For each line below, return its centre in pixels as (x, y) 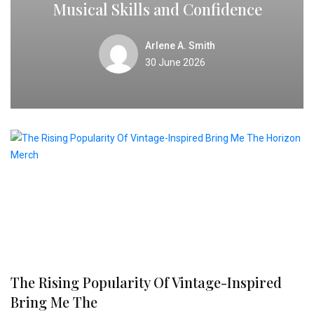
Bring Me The (54, 301)
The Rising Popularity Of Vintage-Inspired (146, 282)
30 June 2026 (175, 62)
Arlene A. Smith (180, 45)
